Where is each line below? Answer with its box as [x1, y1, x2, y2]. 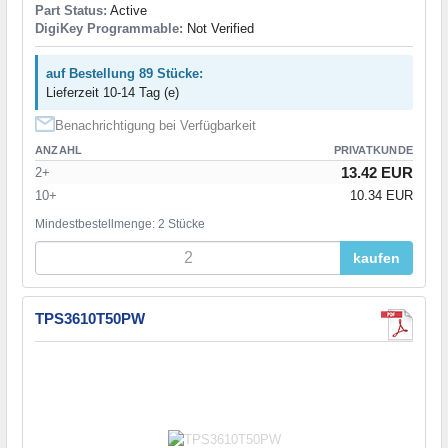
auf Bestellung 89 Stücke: [46, 65, 203, 81]
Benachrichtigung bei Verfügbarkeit [55, 117, 256, 133]
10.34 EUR [350, 187, 413, 203]
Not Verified [183, 20, 254, 36]
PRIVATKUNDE [333, 143, 413, 156]
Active [107, 2, 147, 18]
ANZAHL [35, 143, 83, 156]
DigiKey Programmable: [35, 20, 183, 36]
